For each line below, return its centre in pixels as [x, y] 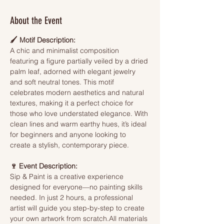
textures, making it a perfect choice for [73, 103]
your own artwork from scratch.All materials [80, 218]
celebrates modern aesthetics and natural [78, 92]
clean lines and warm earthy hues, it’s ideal [79, 124]
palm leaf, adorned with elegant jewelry [74, 71]
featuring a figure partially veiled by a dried [80, 61]
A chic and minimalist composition [65, 50]
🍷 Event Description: [44, 166]
